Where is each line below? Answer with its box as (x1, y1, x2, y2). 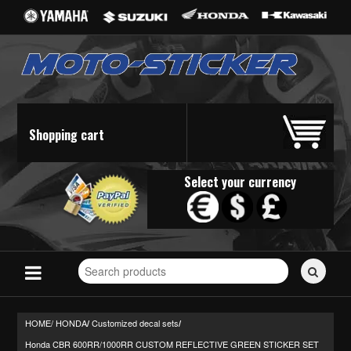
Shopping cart (29, 125, 105, 144)
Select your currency (184, 172, 297, 191)
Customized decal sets (92, 317, 179, 330)
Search (77, 251, 113, 267)
